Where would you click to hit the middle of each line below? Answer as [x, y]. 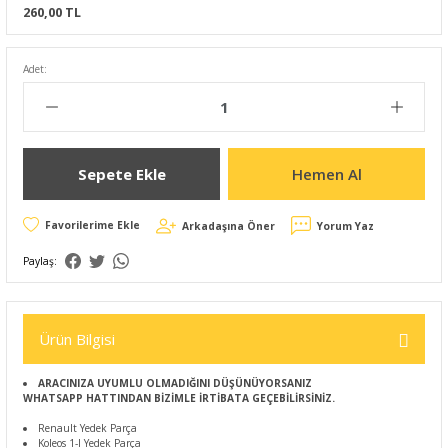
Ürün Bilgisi [77, 339]
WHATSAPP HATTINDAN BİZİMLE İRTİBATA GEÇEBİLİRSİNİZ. [179, 398]
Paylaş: [40, 261]
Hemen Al [326, 173]
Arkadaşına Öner [228, 226]
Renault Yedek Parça [88, 428]
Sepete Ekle [121, 173]
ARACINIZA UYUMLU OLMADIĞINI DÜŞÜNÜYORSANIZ [175, 383]
